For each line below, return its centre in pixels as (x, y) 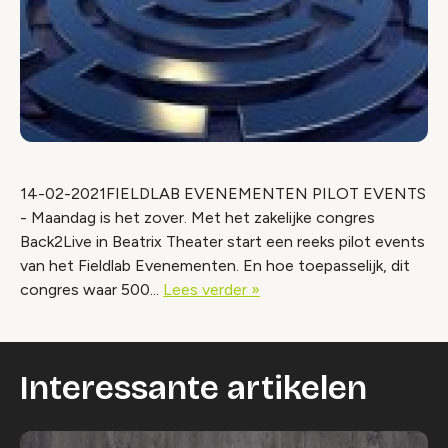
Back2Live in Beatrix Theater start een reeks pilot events (222, 241)
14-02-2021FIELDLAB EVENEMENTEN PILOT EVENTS (223, 193)
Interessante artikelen (193, 388)
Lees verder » (211, 289)
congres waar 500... (91, 289)
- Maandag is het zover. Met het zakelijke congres (197, 217)
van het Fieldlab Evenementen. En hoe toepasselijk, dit (215, 265)
